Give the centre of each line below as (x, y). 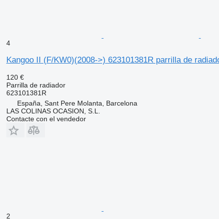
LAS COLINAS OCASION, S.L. (53, 111)
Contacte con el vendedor (46, 119)
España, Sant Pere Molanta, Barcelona (77, 103)
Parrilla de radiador (36, 85)
